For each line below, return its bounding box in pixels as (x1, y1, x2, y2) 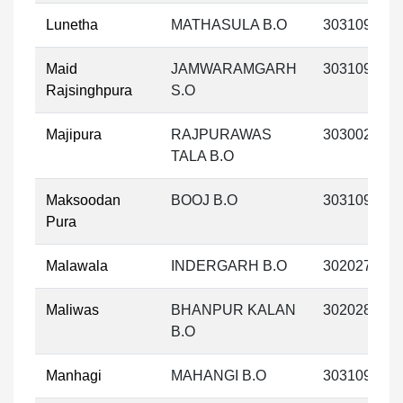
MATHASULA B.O (171, 17, 287, 32)
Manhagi (46, 368, 102, 383)
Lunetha (46, 17, 98, 32)
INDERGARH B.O (171, 258, 287, 273)
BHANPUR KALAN (171, 302, 296, 318)
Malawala (46, 258, 108, 273)
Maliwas (46, 302, 99, 318)
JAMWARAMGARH (171, 61, 297, 76)
